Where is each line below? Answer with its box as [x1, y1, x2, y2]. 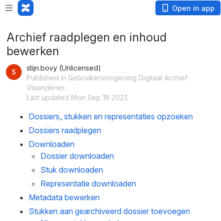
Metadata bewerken [29, 192, 100, 202]
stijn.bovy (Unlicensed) [27, 64, 101, 72]
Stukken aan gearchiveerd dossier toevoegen [29, 206, 190, 216]
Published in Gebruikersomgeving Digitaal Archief [27, 74, 187, 82]
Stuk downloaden [40, 165, 103, 175]
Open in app [172, 4, 215, 12]
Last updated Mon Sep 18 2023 [27, 93, 128, 102]
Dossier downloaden [40, 151, 114, 161]
